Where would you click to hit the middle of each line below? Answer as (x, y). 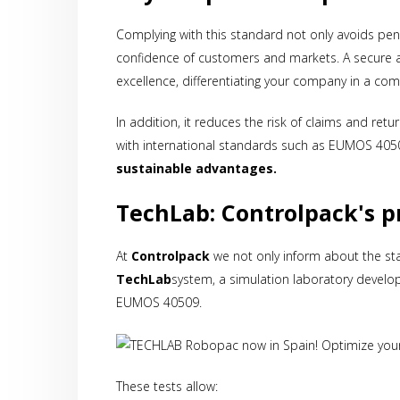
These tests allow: (167, 386)
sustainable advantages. (197, 169)
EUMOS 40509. (159, 303)
